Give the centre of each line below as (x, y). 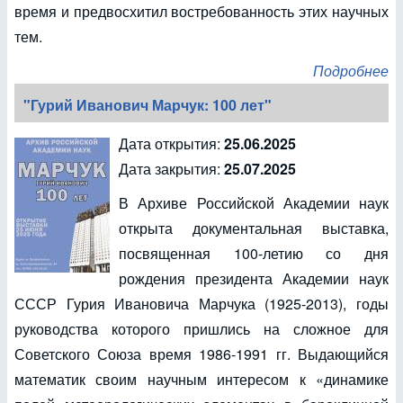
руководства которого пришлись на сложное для (201, 329)
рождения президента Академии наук (254, 278)
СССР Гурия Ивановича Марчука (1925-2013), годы (201, 304)
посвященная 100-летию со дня (254, 253)
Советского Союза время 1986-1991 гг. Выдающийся (201, 354)
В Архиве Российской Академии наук (254, 203)
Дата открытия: (171, 143)
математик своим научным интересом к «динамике (201, 379)
